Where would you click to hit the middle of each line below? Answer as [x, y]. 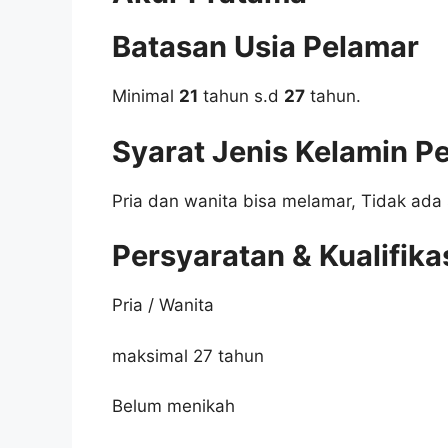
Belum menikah [173, 406]
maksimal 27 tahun [188, 355]
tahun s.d [241, 96]
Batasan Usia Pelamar [265, 47]
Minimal [145, 96]
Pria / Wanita [163, 305]
